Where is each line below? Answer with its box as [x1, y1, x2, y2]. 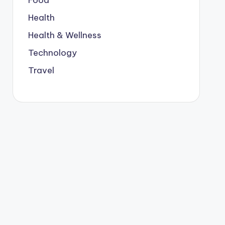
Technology [28, 47, 77, 58]
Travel [28, 65, 54, 76]
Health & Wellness [28, 30, 101, 41]
